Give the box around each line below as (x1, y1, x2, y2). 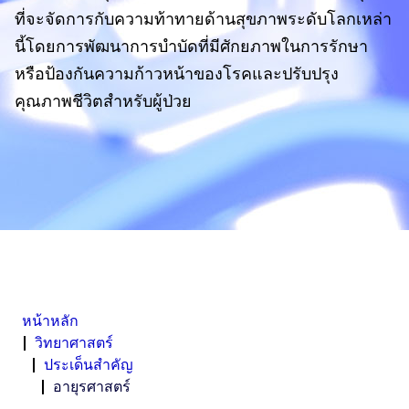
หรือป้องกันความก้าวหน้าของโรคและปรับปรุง (15, 65, 339, 83)
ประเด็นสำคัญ (44, 357, 133, 372)
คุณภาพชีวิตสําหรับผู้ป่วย (15, 92, 192, 110)
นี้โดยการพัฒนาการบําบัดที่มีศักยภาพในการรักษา (15, 37, 368, 56)
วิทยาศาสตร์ (35, 335, 113, 351)
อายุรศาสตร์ (53, 379, 131, 394)
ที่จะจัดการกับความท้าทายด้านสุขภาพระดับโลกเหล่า (15, 10, 392, 28)
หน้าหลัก (22, 313, 79, 329)
